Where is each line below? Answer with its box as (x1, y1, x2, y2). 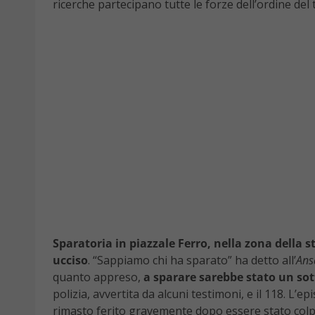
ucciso (53, 252, 88, 269)
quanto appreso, (53, 269, 141, 285)
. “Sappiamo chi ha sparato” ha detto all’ (88, 252, 296, 269)
